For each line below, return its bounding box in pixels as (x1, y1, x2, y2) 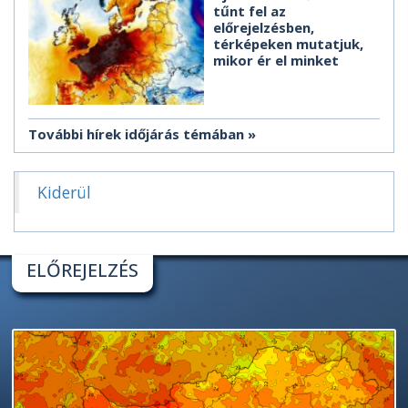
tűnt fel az (213, 2, 286, 21)
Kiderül (37, 181, 91, 204)
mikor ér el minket (213, 51, 339, 70)
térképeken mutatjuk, (213, 35, 363, 54)
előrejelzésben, (213, 18, 314, 37)
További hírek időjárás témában (28, 125, 244, 144)
